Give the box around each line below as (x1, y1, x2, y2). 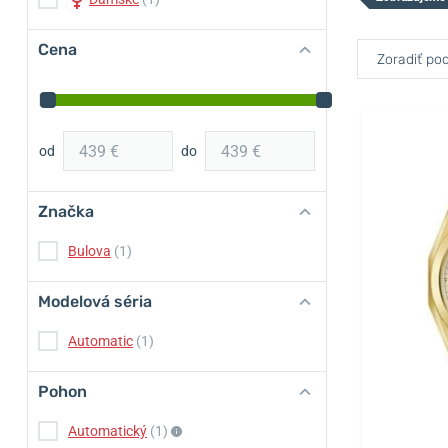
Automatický (68, 423, 147, 439)
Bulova (68, 243, 111, 259)
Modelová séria (38, 292, 152, 311)
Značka (38, 202, 94, 221)
